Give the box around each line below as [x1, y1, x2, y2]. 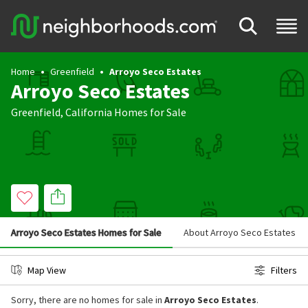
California [65, 105, 112, 119]
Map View [27, 264, 66, 276]
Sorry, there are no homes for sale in [11, 294, 164, 306]
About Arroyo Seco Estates [184, 226, 296, 239]
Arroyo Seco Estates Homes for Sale [11, 226, 162, 239]
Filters [271, 264, 297, 276]
